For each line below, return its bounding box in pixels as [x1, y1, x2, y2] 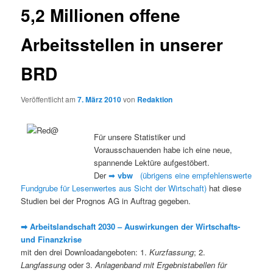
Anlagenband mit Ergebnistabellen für [95, 259, 227, 271]
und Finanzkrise [21, 233, 82, 246]
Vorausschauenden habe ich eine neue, [94, 144, 233, 155]
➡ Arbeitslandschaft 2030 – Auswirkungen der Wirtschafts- [21, 221, 241, 233]
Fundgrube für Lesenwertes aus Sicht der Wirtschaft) [21, 182, 207, 194]
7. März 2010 [77, 93, 122, 105]
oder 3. [66, 259, 96, 271]
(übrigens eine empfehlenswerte [133, 169, 252, 181]
